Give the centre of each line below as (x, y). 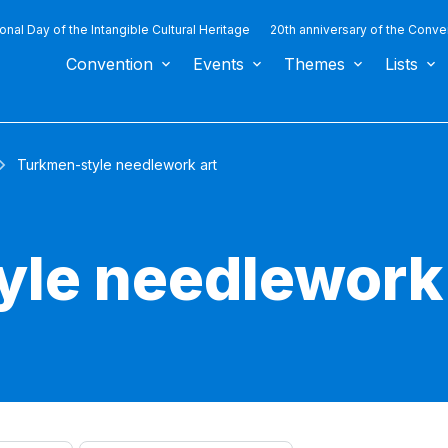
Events (218, 64)
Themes (314, 64)
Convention (109, 64)
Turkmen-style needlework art (117, 165)
